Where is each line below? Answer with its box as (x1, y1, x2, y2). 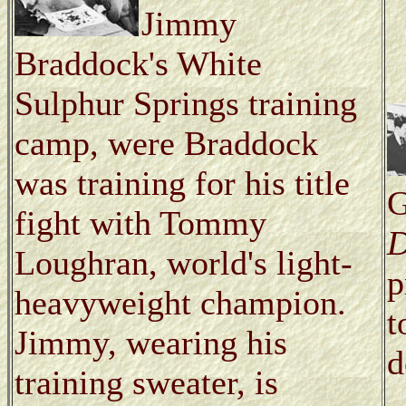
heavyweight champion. (14, 283, 346, 322)
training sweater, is (14, 362, 278, 401)
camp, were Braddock (14, 123, 318, 162)
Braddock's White (14, 43, 262, 82)
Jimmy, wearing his (14, 323, 287, 362)
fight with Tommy (14, 203, 266, 242)
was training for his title (14, 163, 350, 202)
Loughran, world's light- (14, 243, 353, 282)
